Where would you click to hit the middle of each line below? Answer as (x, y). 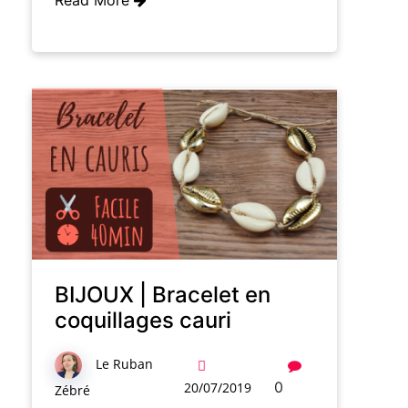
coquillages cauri (143, 321)
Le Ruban (124, 364)
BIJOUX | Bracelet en (163, 295)
